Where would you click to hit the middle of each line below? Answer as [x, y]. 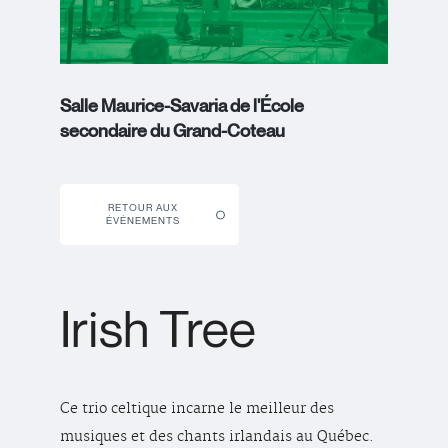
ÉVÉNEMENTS [142, 220]
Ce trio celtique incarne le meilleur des [197, 409]
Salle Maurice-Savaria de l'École [182, 106]
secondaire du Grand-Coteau [172, 131]
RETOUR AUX [142, 207]
